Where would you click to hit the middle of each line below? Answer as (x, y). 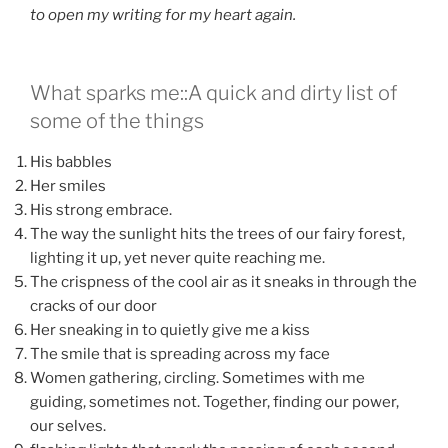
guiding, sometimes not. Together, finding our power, (214, 402)
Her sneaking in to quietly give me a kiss (170, 330)
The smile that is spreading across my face (180, 354)
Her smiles (68, 186)
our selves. (68, 426)
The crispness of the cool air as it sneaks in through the (223, 282)
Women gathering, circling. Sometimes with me (197, 378)
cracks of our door (93, 306)
